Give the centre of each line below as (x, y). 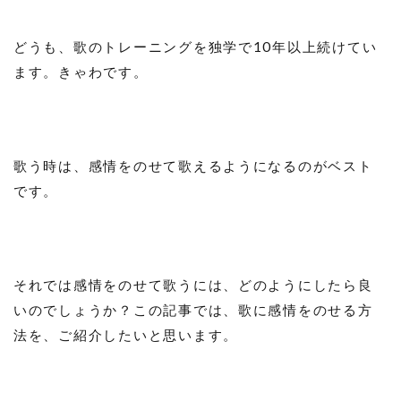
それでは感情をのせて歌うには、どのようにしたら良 (193, 284)
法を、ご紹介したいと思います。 (126, 334)
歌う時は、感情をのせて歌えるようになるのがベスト (193, 165)
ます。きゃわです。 (81, 71)
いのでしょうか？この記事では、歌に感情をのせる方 (193, 309)
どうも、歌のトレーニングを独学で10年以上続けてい (196, 46)
